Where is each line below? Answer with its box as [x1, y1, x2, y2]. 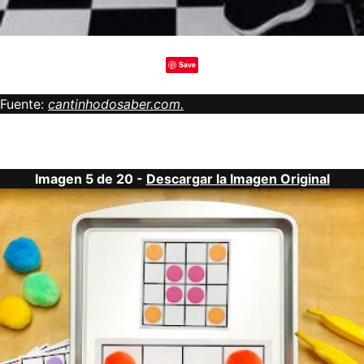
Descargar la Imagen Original [145, 170, 330, 187]
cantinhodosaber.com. [48, 95, 184, 112]
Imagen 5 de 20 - [34, 170, 146, 187]
